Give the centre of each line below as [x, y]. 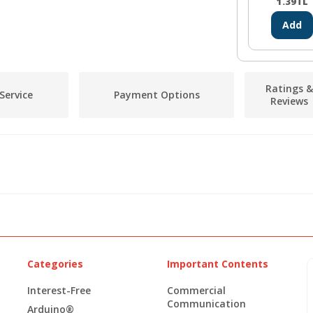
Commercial [196, 290]
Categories [55, 263]
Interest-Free [59, 290]
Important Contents [218, 263]
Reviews [289, 101]
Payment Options [156, 94]
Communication [206, 303]
